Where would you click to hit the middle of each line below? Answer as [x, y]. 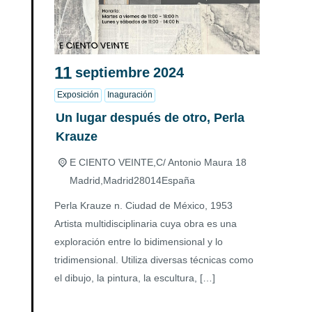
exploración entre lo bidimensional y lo [139, 241]
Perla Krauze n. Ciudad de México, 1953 [143, 205]
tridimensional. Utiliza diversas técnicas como [154, 259]
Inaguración [130, 94]
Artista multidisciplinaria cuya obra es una [146, 223]
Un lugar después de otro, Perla [150, 117]
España [178, 180]
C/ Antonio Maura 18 [201, 162]
